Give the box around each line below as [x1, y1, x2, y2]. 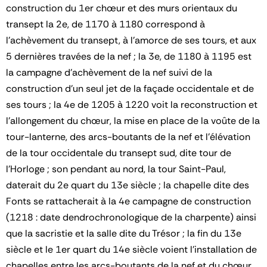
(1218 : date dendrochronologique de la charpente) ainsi [6, 210, 256, 223]
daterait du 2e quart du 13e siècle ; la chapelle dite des [6, 178, 249, 191]
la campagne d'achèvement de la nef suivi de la [6, 66, 212, 79]
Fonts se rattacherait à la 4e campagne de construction [6, 194, 251, 207]
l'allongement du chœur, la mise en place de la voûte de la [6, 114, 260, 127]
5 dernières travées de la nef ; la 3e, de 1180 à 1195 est [6, 49, 252, 63]
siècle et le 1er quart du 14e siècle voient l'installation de [6, 243, 257, 256]
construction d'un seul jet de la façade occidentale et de [6, 82, 254, 95]
